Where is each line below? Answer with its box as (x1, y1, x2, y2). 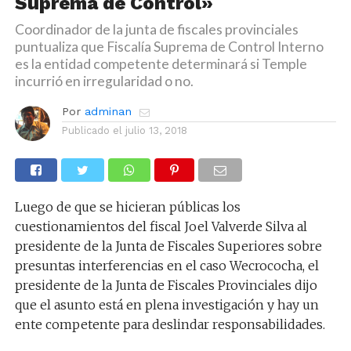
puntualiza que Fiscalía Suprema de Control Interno (14, 38, 324, 55)
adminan (84, 104, 132, 118)
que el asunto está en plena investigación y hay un (14, 296, 319, 313)
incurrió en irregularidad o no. (14, 72, 194, 89)
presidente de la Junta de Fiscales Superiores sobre (14, 237, 322, 254)
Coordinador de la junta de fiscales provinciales (14, 20, 299, 38)
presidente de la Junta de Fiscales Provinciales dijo (14, 277, 317, 293)
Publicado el (61, 124, 122, 136)
